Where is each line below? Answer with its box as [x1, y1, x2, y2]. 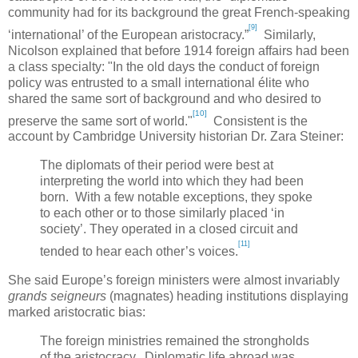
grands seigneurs [8, 288, 106, 303]
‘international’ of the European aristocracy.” [8, 27, 249, 42]
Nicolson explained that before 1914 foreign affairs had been [8, 43, 349, 58]
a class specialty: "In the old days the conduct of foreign [8, 59, 320, 74]
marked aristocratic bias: [8, 304, 145, 319]
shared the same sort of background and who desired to [8, 91, 321, 105]
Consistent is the [207, 113, 308, 128]
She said [8, 272, 62, 287]
